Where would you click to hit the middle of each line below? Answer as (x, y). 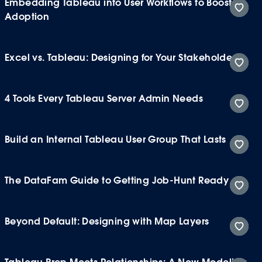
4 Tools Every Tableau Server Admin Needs (104, 98)
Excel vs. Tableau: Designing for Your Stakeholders (122, 57)
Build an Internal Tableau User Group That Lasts (116, 139)
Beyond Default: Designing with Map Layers (107, 221)
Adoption (27, 16)
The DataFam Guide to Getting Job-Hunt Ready (117, 180)
